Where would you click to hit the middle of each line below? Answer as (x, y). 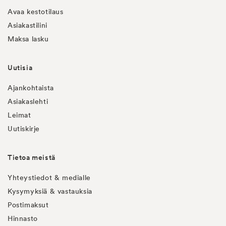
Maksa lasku (28, 39)
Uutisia (20, 68)
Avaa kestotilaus (36, 12)
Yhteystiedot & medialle (49, 178)
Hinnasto (23, 218)
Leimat (19, 115)
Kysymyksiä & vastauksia (50, 191)
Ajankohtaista (31, 88)
